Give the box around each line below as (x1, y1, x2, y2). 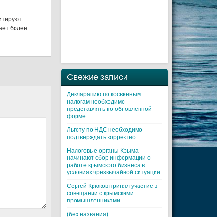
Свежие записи (67, 71, 128, 82)
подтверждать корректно (67, 134, 136, 140)
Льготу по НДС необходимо (67, 126, 142, 133)
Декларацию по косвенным (67, 91, 141, 98)
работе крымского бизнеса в (67, 162, 145, 169)
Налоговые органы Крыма (67, 147, 139, 154)
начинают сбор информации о (67, 155, 151, 161)
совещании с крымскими (67, 190, 134, 197)
